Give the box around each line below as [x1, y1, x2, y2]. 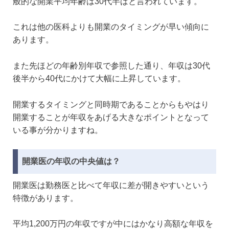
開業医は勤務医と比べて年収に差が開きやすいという [13, 180, 209, 190]
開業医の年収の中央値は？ [22, 156, 120, 166]
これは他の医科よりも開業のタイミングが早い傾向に [13, 22, 209, 32]
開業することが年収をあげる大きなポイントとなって [13, 112, 209, 122]
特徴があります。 [13, 193, 78, 202]
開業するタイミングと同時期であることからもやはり [13, 100, 209, 109]
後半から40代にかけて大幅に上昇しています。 [13, 74, 186, 83]
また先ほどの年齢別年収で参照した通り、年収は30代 [13, 61, 210, 70]
